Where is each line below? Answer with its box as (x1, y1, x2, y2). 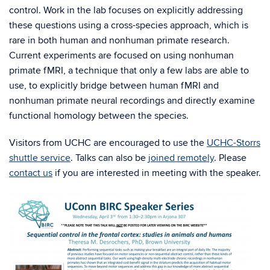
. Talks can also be (71, 152, 148, 164)
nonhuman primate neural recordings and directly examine (9, 95, 255, 107)
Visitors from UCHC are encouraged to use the (9, 137, 207, 149)
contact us (9, 167, 52, 179)
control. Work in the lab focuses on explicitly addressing (9, 4, 243, 16)
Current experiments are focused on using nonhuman (9, 49, 234, 61)
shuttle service (9, 152, 71, 164)
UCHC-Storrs (207, 137, 260, 149)
